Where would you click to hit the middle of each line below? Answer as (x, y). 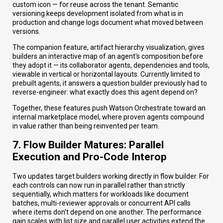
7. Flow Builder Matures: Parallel (88, 145)
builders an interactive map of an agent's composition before (108, 56)
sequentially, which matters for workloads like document (101, 194)
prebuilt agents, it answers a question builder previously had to (110, 83)
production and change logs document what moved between (108, 22)
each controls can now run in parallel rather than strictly (99, 185)
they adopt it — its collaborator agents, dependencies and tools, (111, 65)
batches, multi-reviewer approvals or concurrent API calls (102, 203)
